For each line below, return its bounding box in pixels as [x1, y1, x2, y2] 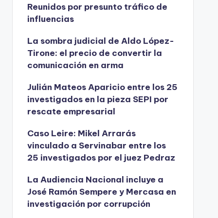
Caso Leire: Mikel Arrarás [27, 128, 136, 139]
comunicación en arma [27, 60, 124, 71]
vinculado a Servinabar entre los [27, 140, 166, 151]
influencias [27, 14, 74, 24]
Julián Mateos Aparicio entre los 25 [27, 82, 178, 92]
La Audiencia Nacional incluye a [27, 174, 163, 185]
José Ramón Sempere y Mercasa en [27, 186, 176, 197]
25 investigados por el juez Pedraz [27, 152, 175, 163]
